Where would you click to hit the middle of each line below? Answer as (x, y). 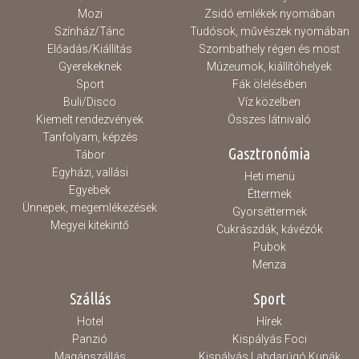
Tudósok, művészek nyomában (269, 32)
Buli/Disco (90, 102)
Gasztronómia (269, 154)
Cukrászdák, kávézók (269, 230)
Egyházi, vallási (90, 173)
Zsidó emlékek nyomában (269, 14)
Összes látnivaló (269, 120)
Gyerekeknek (90, 67)
